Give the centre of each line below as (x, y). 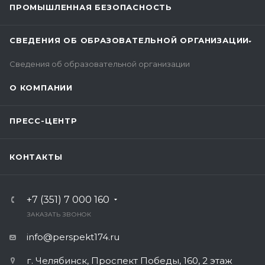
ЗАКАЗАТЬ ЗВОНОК (59, 214)
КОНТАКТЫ (36, 157)
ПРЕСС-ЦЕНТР (43, 121)
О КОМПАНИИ (41, 88)
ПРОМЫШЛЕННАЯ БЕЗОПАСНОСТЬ (91, 7)
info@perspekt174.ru (73, 237)
